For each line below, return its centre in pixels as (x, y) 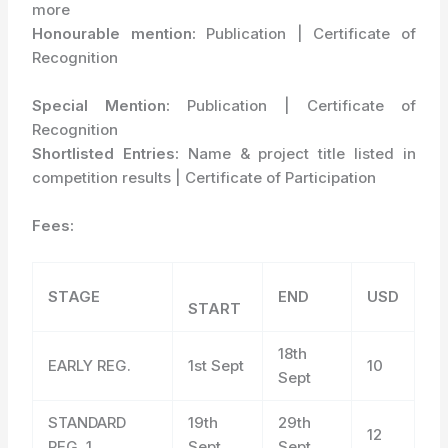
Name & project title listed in (297, 153)
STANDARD (87, 422)
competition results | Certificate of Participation (204, 177)
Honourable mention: (114, 33)
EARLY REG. (90, 365)
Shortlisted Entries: (105, 153)
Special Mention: (101, 105)
